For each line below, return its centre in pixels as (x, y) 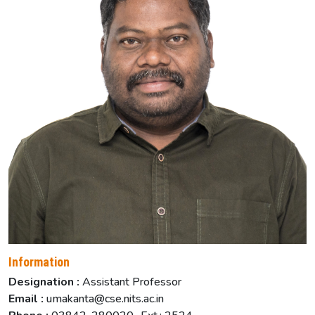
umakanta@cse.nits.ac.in (105, 298)
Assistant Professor (132, 282)
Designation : (44, 282)
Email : (27, 298)
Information (39, 262)
